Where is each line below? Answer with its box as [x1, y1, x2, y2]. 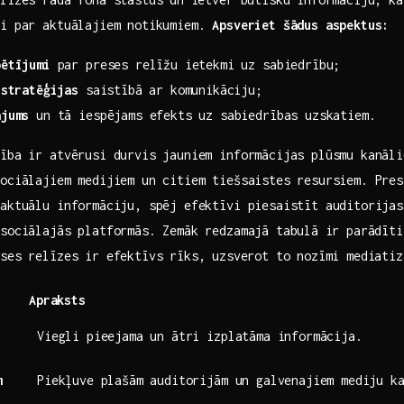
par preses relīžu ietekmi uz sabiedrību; [50, 56, 341, 72]
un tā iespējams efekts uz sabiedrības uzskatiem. [29, 106, 376, 123]
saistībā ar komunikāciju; [78, 81, 262, 97]
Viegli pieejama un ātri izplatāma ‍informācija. [37, 327, 363, 344]
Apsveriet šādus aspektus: [212, 16, 390, 32]
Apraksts [29, 291, 86, 308]
